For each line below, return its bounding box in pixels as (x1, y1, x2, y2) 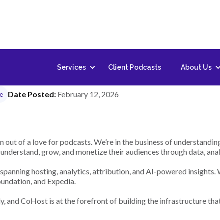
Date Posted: (8, 89, 57, 99)
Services (57, 63, 86, 71)
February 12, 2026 (57, 89, 119, 99)
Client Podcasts (108, 63, 161, 71)
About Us (181, 63, 212, 71)
